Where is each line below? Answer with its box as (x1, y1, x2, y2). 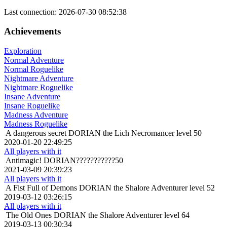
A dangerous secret (6, 129, 66, 138)
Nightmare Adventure (4, 74, 73, 83)
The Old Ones (6, 211, 52, 220)
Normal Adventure (4, 56, 64, 65)
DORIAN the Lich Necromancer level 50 (68, 129, 202, 138)
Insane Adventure (4, 92, 60, 101)
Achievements (4, 26, 61, 37)
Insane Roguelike (4, 101, 60, 110)
